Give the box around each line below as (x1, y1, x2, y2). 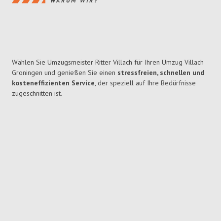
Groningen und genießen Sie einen (12, 68, 117, 77)
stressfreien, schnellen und (117, 68, 204, 77)
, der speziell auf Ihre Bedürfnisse (95, 78, 196, 88)
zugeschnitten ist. (12, 89, 62, 98)
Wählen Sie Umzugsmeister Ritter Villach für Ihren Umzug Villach (12, 58, 204, 67)
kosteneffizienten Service (12, 78, 95, 88)
